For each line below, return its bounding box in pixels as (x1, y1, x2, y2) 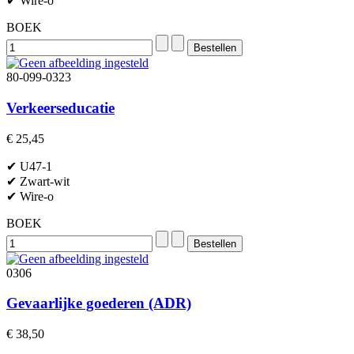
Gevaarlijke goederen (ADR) (6, 295, 191, 312)
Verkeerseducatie (6, 99, 115, 116)
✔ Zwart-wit (6, 174, 70, 188)
